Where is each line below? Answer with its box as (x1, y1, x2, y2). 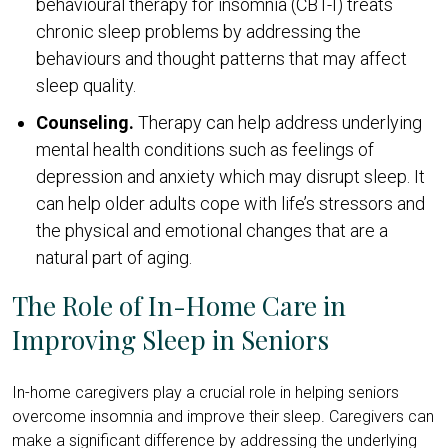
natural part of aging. (36, 246, 192, 268)
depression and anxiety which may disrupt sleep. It (36, 165, 425, 187)
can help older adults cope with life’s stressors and (36, 192, 425, 214)
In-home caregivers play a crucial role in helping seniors (12, 382, 399, 402)
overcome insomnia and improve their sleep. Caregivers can (12, 406, 434, 426)
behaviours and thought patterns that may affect (36, 47, 407, 69)
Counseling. (36, 111, 134, 133)
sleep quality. (36, 74, 136, 96)
